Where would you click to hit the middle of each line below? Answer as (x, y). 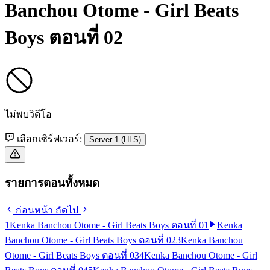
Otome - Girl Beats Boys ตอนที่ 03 (72, 256)
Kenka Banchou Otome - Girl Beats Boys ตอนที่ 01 (109, 225)
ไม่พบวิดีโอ (28, 114)
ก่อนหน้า (34, 210)
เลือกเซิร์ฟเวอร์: (49, 139)
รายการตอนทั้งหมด (52, 183)
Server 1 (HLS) (115, 139)
